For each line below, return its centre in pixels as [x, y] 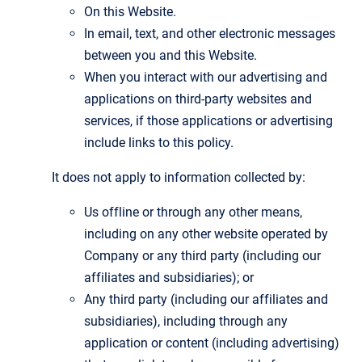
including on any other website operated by [206, 234]
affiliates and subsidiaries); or [169, 277]
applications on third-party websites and [198, 99]
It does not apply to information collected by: [179, 177]
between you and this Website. [170, 55]
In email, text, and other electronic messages [210, 33]
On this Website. [130, 11]
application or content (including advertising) [212, 343]
